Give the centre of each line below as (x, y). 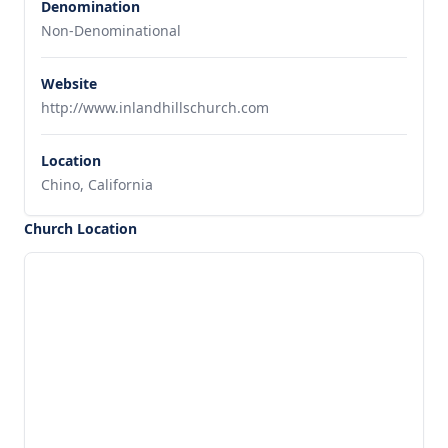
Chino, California (97, 184)
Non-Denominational (111, 30)
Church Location (80, 228)
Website (69, 83)
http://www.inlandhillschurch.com (155, 107)
